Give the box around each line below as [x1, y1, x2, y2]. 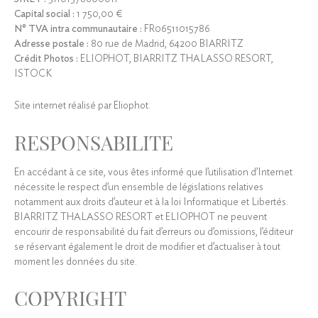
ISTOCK [14, 69, 52, 79]
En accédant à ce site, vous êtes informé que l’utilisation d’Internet [14, 167, 292, 177]
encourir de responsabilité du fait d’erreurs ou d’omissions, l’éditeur [14, 226, 293, 237]
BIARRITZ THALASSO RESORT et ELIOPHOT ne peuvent [14, 212, 267, 222]
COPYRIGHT [14, 285, 126, 312]
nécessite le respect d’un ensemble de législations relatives [14, 182, 263, 192]
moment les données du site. [14, 256, 137, 267]
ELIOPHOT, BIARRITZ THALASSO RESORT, [78, 54, 273, 64]
